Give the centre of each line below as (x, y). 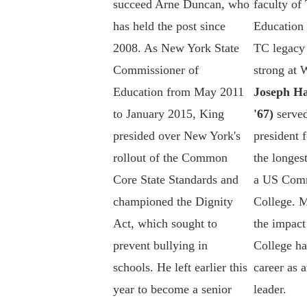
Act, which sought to (165, 224)
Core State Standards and (175, 180)
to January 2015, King (168, 114)
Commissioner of (156, 70)
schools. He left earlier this (180, 268)
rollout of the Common (170, 158)
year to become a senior (172, 290)
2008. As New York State (176, 48)
